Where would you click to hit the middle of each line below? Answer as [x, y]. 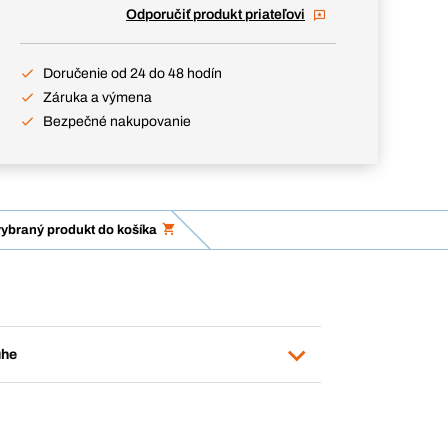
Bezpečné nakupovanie [117, 121]
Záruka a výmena [97, 97]
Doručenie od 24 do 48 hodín [132, 73]
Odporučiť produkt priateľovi [215, 14]
